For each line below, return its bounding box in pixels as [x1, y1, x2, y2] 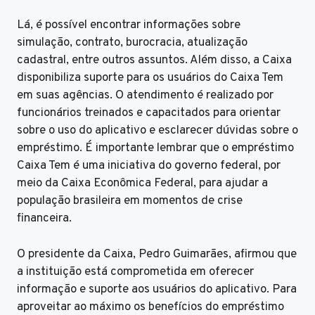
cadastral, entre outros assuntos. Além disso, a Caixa [17, 53, 292, 69]
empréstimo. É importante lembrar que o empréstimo [17, 141, 294, 157]
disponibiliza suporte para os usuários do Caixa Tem [17, 70, 283, 86]
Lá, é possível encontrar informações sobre [17, 18, 240, 34]
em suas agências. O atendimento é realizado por [17, 88, 274, 104]
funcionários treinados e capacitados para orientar [17, 105, 281, 122]
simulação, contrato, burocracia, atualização [17, 35, 247, 51]
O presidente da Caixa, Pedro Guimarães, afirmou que [17, 246, 297, 262]
